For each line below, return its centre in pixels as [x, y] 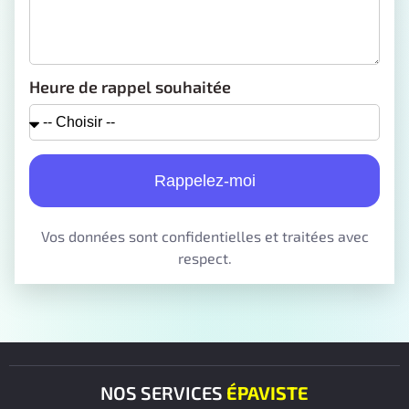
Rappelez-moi [204, 180]
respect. [204, 257]
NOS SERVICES [163, 392]
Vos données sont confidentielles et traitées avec [204, 236]
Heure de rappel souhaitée [130, 86]
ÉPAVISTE [267, 392]
